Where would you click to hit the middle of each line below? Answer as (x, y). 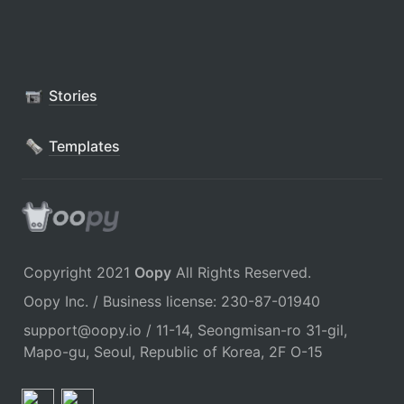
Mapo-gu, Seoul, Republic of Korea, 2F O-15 (173, 351)
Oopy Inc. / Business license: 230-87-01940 (172, 301)
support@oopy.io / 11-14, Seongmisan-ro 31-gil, (185, 330)
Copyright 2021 (79, 272)
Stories (73, 96)
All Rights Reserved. (241, 272)
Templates (84, 147)
